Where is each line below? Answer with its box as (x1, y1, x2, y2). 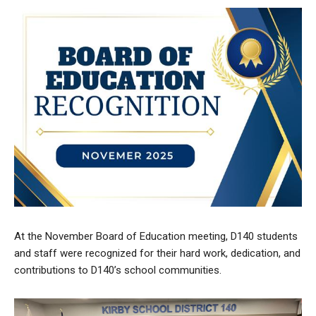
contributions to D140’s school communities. (14, 263, 221, 276)
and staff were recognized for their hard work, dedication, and (14, 246, 300, 260)
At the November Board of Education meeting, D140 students (14, 229, 298, 243)
